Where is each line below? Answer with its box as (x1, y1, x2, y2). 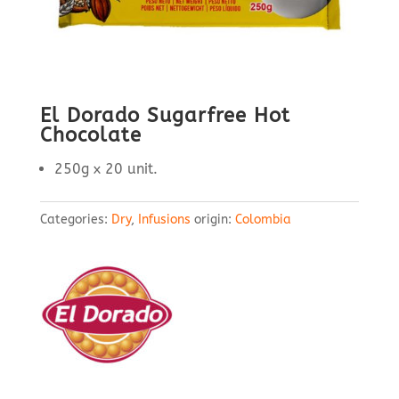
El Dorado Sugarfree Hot (39, 104, 290, 128)
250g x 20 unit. (53, 160, 158, 178)
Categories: (39, 212, 111, 228)
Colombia (234, 212, 291, 228)
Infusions (137, 212, 191, 228)
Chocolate (39, 124, 142, 148)
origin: (193, 212, 235, 228)
